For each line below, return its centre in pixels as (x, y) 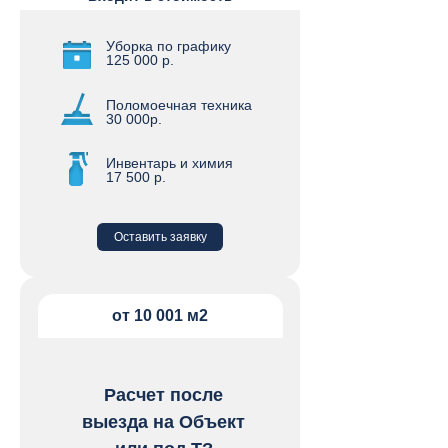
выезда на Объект (163, 422)
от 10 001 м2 (160, 315)
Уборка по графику (168, 46)
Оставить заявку (160, 237)
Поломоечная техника (179, 105)
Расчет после (163, 395)
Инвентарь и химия (169, 163)
